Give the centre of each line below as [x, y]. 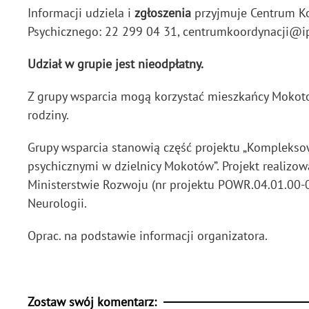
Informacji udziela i [81, 13]
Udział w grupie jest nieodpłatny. [116, 64]
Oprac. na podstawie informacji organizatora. [148, 236]
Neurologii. [57, 203]
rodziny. [48, 115]
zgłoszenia [163, 13]
